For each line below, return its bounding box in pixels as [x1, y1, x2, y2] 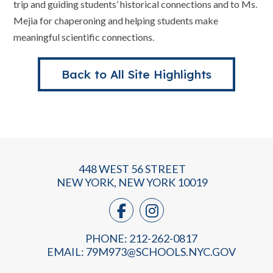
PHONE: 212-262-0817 [85, 232, 197, 246]
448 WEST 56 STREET [78, 162, 186, 176]
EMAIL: [46, 245, 86, 259]
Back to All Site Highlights [62, 66, 211, 82]
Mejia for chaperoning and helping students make [13, 15, 219, 27]
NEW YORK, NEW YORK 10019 [56, 175, 208, 190]
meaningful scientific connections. [13, 31, 155, 43]
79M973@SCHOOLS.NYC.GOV [85, 245, 236, 259]
